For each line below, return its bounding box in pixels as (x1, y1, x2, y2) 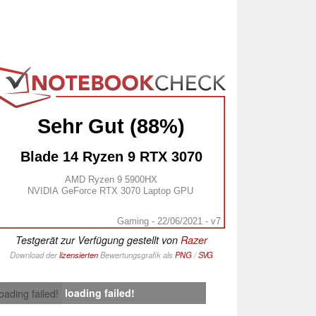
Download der (10, 248, 59, 260)
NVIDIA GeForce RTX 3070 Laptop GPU (27, 185, 193, 196)
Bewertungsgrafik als (98, 248, 175, 260)
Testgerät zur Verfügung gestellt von (16, 232, 181, 247)
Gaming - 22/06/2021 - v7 (116, 215, 221, 226)
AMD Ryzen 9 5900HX (65, 174, 158, 185)
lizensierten (59, 248, 98, 260)
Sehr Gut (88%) (37, 114, 186, 138)
